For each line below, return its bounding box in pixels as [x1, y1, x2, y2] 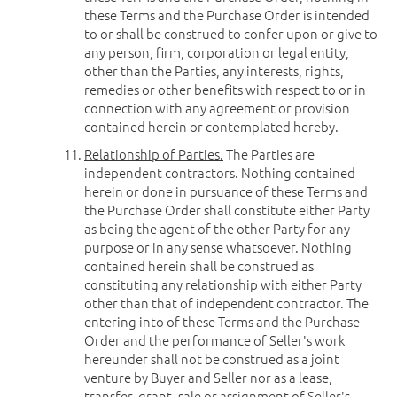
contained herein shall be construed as [84, 256, 314, 275]
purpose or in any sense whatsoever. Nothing [84, 237, 352, 256]
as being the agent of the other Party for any [84, 219, 350, 237]
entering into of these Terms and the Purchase [84, 312, 360, 331]
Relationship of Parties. [84, 144, 223, 163]
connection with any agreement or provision [84, 98, 350, 117]
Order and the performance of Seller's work [84, 331, 345, 349]
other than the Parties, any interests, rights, [84, 61, 344, 80]
